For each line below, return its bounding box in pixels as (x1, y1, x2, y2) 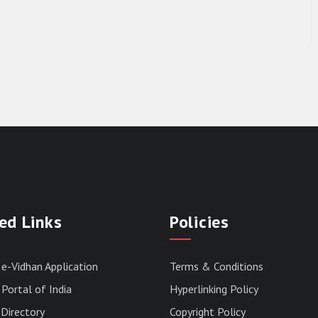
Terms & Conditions (170, 259, 263, 273)
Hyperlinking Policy (170, 282, 258, 296)
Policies (170, 211, 229, 233)
